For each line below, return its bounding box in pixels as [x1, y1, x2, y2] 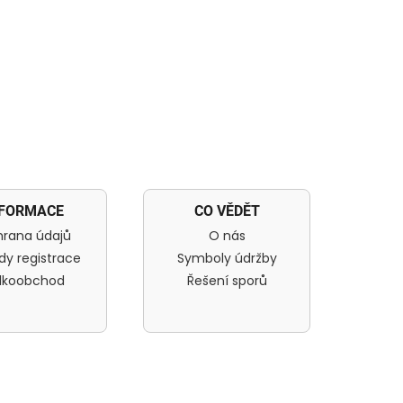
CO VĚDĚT [193, 201, 260, 219]
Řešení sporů [186, 271, 267, 290]
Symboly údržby [176, 248, 277, 267]
